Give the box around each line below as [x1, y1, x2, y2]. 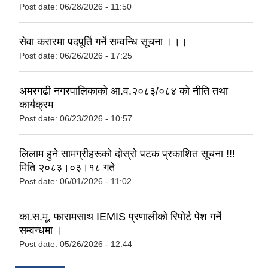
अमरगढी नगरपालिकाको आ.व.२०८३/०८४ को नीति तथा [19, 84, 228, 97]
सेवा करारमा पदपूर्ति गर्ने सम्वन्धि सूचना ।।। [19, 35, 187, 48]
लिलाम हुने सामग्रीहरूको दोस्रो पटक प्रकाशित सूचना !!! [19, 147, 235, 160]
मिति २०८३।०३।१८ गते [19, 161, 115, 173]
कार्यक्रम [19, 98, 53, 111]
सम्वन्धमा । [19, 224, 63, 236]
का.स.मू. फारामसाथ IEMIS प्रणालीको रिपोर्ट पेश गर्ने [19, 210, 221, 223]
